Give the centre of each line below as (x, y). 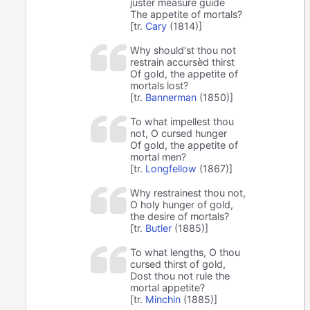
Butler (159, 228)
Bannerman (171, 97)
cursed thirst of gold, (178, 264)
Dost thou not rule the (180, 275)
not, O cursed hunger (179, 133)
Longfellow (171, 168)
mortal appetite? (168, 287)
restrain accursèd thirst (183, 62)
